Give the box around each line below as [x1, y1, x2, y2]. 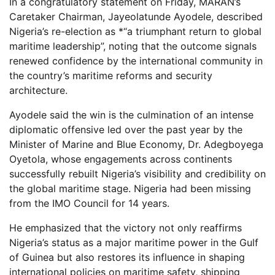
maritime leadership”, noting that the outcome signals [9, 39, 257, 52]
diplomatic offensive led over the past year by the [9, 123, 242, 136]
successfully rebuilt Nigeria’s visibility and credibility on [9, 167, 266, 180]
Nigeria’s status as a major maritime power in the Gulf [9, 236, 258, 249]
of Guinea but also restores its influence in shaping [9, 250, 245, 263]
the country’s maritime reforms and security [9, 69, 212, 82]
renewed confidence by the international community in [9, 54, 263, 67]
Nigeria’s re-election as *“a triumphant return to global [9, 25, 261, 37]
